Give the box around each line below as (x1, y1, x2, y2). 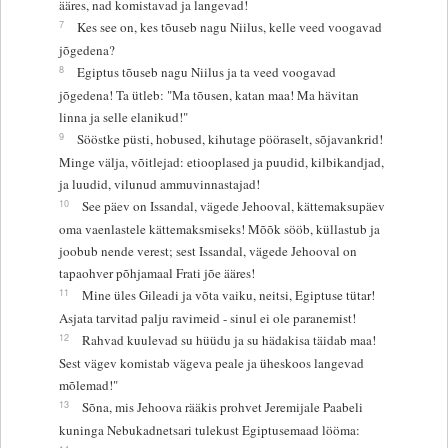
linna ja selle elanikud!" (58, 107, 188, 126)
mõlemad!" (58, 375, 118, 394)
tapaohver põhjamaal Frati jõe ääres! (58, 263, 255, 282)
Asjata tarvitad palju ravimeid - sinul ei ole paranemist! (58, 308, 356, 327)
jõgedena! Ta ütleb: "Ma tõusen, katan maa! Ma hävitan (58, 85, 359, 104)
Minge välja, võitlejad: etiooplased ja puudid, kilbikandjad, (58, 152, 384, 171)
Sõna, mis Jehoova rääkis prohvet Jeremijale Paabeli (81, 397, 363, 416)
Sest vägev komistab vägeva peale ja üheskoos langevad (58, 353, 364, 372)
